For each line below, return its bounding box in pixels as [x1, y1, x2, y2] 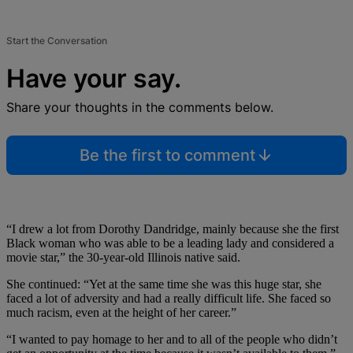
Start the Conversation [6, 34, 107, 46]
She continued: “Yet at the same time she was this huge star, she [6, 277, 321, 291]
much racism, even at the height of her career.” [6, 305, 236, 319]
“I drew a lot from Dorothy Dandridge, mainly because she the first [6, 221, 339, 236]
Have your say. [6, 62, 181, 94]
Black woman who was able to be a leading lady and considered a [6, 236, 334, 250]
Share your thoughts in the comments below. [6, 98, 273, 115]
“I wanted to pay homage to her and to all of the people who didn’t [6, 332, 337, 346]
